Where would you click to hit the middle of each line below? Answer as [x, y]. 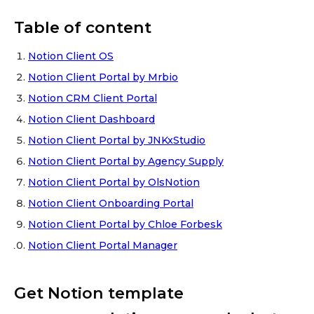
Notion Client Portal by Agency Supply [126, 161]
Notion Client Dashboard [91, 119]
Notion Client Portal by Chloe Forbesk [125, 224]
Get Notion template [99, 293]
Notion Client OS [71, 56]
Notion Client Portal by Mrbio [103, 77]
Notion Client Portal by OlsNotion [114, 182]
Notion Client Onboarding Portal [111, 203]
